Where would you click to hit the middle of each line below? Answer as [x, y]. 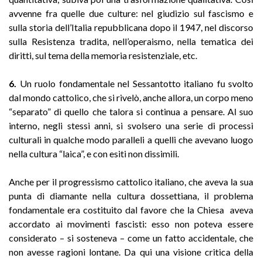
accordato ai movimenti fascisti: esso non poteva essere [131, 223]
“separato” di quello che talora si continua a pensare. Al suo [131, 111]
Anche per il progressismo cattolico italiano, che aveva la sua [131, 181]
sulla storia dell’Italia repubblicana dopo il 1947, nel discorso [131, 27]
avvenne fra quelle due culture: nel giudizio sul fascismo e [131, 13]
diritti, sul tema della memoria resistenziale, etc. [103, 55]
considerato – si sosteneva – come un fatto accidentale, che [131, 237]
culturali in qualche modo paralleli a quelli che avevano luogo [131, 139]
